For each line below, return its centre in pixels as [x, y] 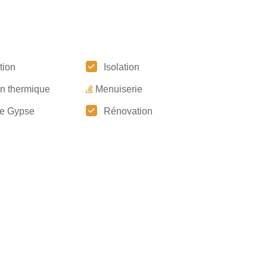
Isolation [121, 67]
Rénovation [128, 111]
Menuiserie [119, 89]
